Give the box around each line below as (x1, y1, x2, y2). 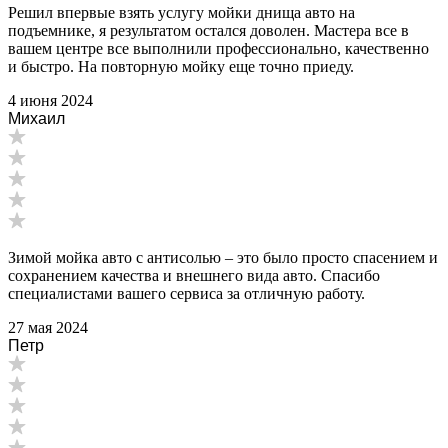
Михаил (8, 109, 65, 127)
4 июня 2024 (8, 91, 93, 109)
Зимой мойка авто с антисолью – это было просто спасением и (8, 248, 438, 266)
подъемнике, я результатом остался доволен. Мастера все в (8, 21, 409, 39)
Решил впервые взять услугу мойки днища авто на (8, 3, 355, 21)
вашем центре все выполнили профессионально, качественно (8, 39, 429, 57)
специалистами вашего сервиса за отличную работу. (8, 284, 365, 302)
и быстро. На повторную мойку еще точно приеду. (8, 57, 354, 75)
